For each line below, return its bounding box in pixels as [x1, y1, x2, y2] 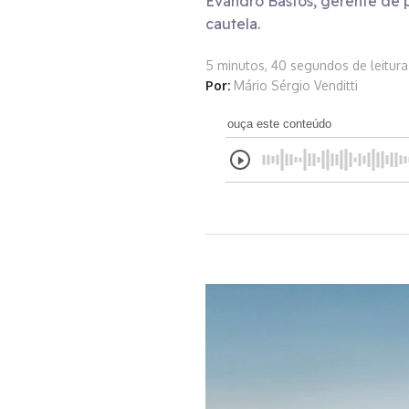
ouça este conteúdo [227, 117, 331, 131]
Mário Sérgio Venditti [233, 78, 358, 94]
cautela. [204, 15, 260, 34]
